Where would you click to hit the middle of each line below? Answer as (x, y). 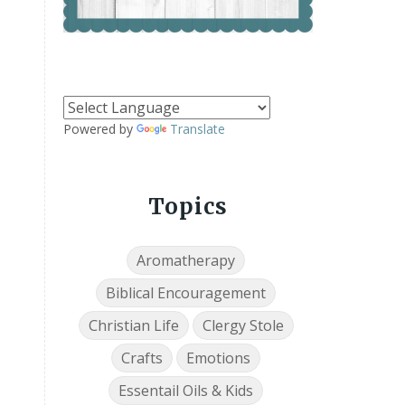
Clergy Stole (243, 326)
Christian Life (133, 326)
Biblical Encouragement (186, 293)
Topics (188, 207)
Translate (197, 129)
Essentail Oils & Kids (186, 391)
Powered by (99, 129)
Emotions (219, 358)
